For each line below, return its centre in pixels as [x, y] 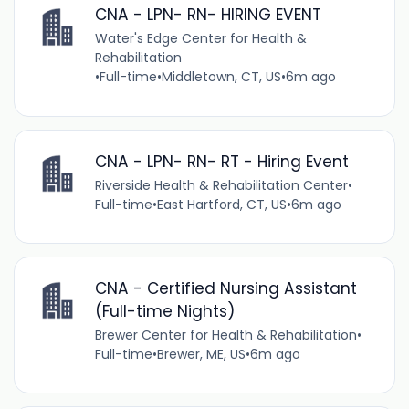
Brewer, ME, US [201, 354]
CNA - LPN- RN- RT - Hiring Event [221, 161]
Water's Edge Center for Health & [200, 39]
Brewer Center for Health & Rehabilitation [225, 335]
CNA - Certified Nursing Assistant [225, 288]
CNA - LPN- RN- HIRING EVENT [208, 15]
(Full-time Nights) [164, 311]
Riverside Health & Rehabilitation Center [221, 185]
